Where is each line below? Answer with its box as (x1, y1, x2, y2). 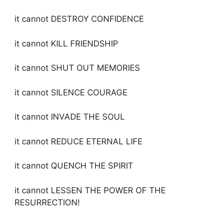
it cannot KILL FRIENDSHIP (15, 38, 118, 48)
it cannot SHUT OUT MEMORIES (15, 63, 140, 73)
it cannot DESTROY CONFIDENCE (15, 14, 144, 24)
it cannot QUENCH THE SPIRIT (15, 161, 133, 170)
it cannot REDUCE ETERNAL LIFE (15, 136, 142, 146)
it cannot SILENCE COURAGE (15, 87, 127, 97)
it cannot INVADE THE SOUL (15, 112, 125, 122)
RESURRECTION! (15, 197, 80, 207)
